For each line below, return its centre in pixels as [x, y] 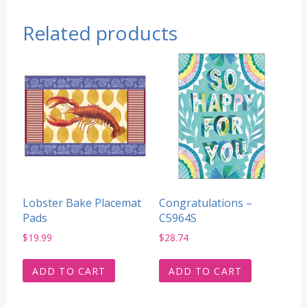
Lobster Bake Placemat [82, 203]
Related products [100, 33]
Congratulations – [205, 203]
